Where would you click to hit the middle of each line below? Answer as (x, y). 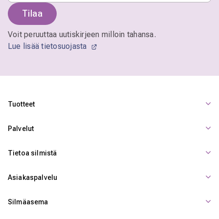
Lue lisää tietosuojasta (48, 46)
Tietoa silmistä (33, 153)
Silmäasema (28, 202)
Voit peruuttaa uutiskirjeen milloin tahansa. (82, 35)
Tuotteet (22, 104)
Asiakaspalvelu (33, 178)
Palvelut (21, 129)
